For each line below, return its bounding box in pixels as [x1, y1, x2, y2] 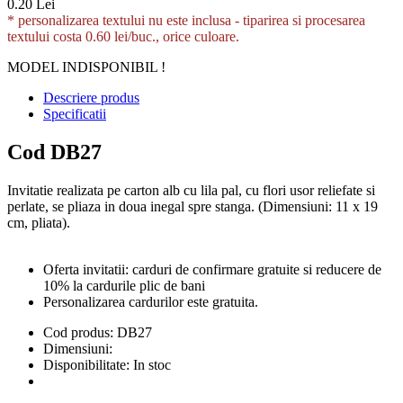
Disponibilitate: [43, 356, 133, 372]
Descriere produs [43, 89, 139, 105]
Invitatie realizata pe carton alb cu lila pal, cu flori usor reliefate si [7, 182, 375, 198]
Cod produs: [43, 324, 113, 340]
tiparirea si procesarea [243, 12, 365, 28]
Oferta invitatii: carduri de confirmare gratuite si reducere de [43, 261, 381, 277]
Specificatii [43, 105, 106, 121]
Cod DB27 [7, 139, 102, 164]
